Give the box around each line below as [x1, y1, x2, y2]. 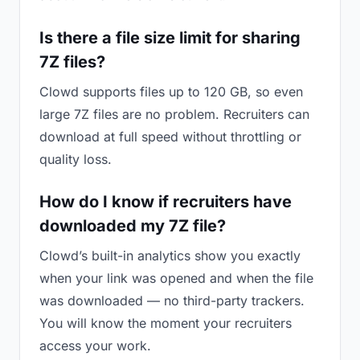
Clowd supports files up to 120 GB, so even [39, 84, 303, 100]
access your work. [39, 337, 151, 354]
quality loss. [39, 151, 112, 167]
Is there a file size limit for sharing [39, 28, 301, 47]
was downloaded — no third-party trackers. [39, 292, 305, 309]
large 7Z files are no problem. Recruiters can [39, 106, 309, 122]
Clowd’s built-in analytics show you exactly [39, 247, 301, 264]
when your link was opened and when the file [39, 270, 313, 286]
